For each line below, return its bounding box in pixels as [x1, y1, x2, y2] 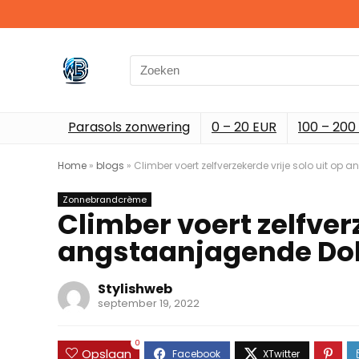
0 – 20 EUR [212, 118, 276, 136]
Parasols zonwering [68, 118, 190, 136]
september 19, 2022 [98, 296, 200, 310]
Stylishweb [98, 280, 172, 298]
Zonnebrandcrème [63, 193, 147, 206]
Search [129, 54, 171, 72]
